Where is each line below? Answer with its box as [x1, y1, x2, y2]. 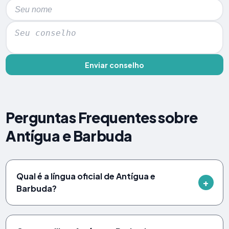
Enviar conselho [85, 60, 144, 70]
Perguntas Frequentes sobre [6, 108, 198, 126]
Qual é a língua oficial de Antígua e [16, 170, 156, 181]
